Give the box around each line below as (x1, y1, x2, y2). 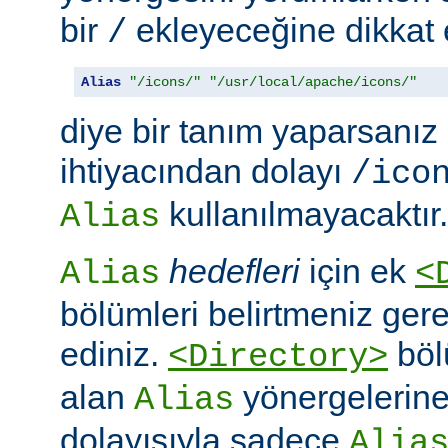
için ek (300, 252, 415, 291)
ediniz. (60, 335, 168, 374)
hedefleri (169, 252, 300, 291)
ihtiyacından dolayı (60, 152, 351, 191)
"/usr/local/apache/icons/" (209, 74, 417, 91)
